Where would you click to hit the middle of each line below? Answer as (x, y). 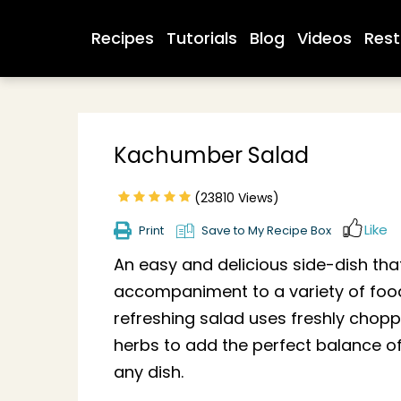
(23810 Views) (235, 198)
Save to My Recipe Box (266, 231)
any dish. (149, 372)
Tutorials (202, 38)
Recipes (123, 38)
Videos (324, 38)
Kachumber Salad (211, 155)
